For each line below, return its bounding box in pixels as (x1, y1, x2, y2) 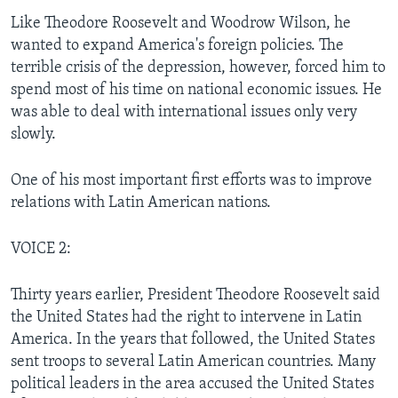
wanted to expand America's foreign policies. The (11, 36, 344, 54)
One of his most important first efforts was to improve (11, 171, 372, 189)
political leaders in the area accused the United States (11, 375, 374, 393)
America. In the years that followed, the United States (11, 330, 375, 348)
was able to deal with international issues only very (11, 103, 357, 121)
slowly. (11, 125, 56, 143)
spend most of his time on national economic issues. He (11, 81, 382, 99)
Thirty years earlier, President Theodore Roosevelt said (11, 286, 380, 304)
